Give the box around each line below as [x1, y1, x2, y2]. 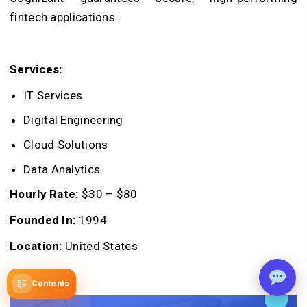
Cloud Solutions [23, 138, 108, 152]
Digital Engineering [23, 113, 123, 127]
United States [62, 239, 138, 254]
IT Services [23, 88, 83, 103]
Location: [10, 239, 62, 254]
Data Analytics [23, 162, 101, 177]
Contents [32, 279, 69, 288]
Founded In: [10, 213, 76, 228]
